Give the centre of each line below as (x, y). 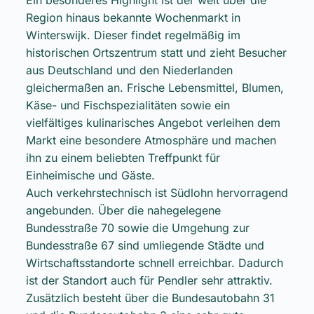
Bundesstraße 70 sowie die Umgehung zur (137, 227)
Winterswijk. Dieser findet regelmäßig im (133, 35)
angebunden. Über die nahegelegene (123, 210)
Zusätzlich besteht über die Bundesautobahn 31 (150, 298)
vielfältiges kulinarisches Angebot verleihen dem (153, 122)
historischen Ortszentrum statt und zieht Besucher (156, 52)
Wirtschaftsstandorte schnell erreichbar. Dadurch (154, 262)
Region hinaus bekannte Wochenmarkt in (133, 17)
